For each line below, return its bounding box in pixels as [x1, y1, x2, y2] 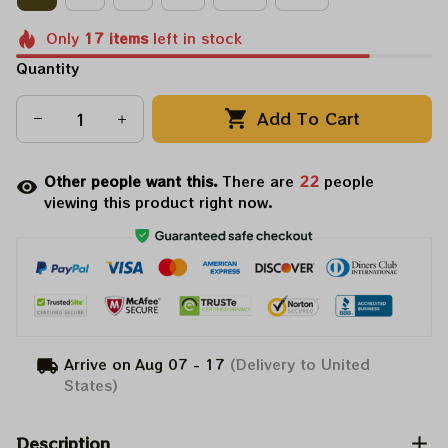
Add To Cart [257, 106, 361, 131]
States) [64, 374, 119, 395]
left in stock [147, 28, 242, 48]
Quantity [16, 57, 79, 78]
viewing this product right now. [44, 191, 273, 212]
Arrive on [64, 353, 132, 374]
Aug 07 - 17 [135, 353, 226, 374]
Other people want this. [44, 170, 223, 191]
